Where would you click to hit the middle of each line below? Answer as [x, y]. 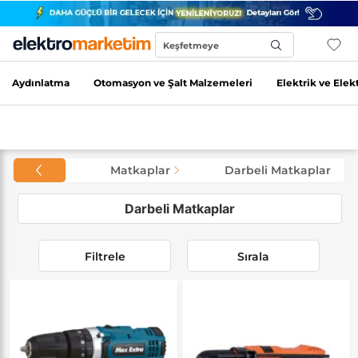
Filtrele [105, 256]
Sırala [253, 256]
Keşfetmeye [191, 46]
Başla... [179, 73]
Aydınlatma [41, 83]
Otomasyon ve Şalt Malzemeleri [173, 83]
